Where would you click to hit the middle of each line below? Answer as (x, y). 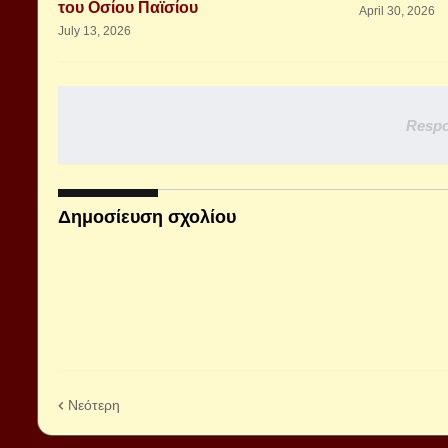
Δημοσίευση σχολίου (147, 217)
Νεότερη (94, 404)
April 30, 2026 (397, 11)
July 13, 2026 (94, 31)
